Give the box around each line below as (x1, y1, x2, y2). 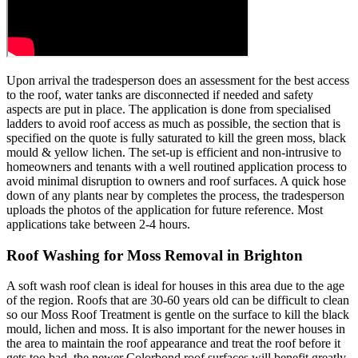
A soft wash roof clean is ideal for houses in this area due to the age (6, 279, 344, 293)
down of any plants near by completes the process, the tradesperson (6, 188, 344, 202)
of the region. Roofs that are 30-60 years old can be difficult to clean (6, 293, 349, 308)
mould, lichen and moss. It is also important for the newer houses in (6, 322, 345, 336)
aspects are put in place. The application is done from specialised (6, 101, 331, 116)
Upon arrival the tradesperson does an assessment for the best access (6, 73, 349, 87)
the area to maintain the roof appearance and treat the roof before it (6, 336, 340, 351)
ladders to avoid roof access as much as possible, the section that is (6, 116, 340, 130)
